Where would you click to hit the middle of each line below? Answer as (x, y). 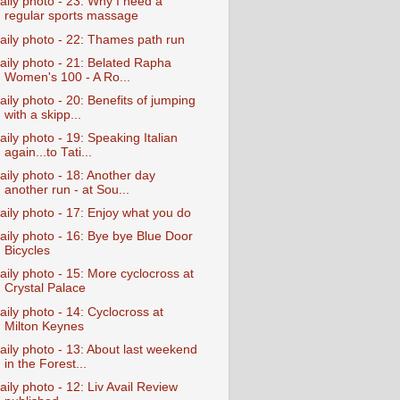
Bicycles (27, 251)
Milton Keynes (44, 326)
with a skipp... (42, 114)
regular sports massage (71, 16)
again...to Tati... (48, 152)
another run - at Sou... (67, 190)
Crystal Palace (45, 288)
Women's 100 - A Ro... (67, 77)
